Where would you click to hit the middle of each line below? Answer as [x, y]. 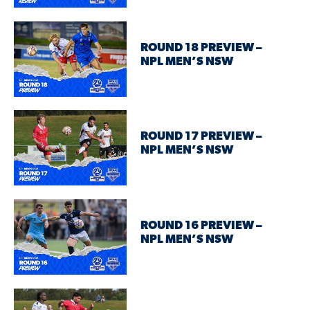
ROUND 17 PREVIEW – [202, 137]
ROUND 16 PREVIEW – [202, 226]
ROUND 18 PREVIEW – [202, 48]
